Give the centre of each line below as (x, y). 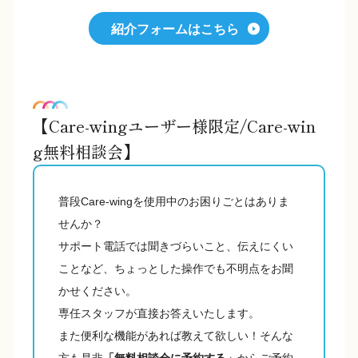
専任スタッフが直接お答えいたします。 (159, 314)
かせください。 (97, 291)
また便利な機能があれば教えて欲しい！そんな (176, 336)
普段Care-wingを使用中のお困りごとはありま (174, 202)
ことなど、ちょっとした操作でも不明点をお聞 (176, 269)
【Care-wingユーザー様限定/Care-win (174, 126)
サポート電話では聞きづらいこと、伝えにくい (176, 247)
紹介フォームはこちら (175, 30)
